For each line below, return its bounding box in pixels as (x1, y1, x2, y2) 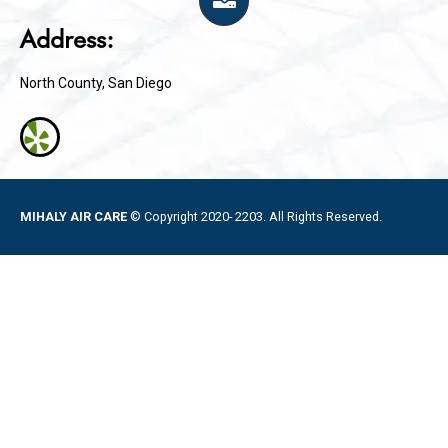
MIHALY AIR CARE (20, 208, 130, 224)
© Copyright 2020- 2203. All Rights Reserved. (130, 208, 382, 224)
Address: (20, 23, 114, 54)
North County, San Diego (20, 74, 172, 91)
